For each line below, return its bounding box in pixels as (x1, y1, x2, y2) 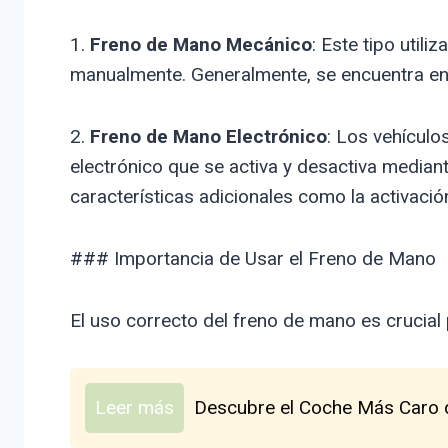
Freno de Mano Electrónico (89, 124, 327, 148)
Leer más (94, 395, 174, 419)
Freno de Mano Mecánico (89, 32, 312, 56)
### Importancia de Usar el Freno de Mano (69, 246, 436, 270)
